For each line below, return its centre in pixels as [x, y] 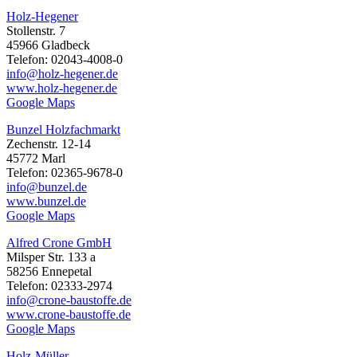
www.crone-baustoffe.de [69, 315]
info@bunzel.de [47, 187]
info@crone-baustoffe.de [69, 300]
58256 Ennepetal [49, 272]
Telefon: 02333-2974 [59, 286]
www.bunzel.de [46, 202]
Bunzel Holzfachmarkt [63, 130]
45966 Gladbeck [48, 45]
